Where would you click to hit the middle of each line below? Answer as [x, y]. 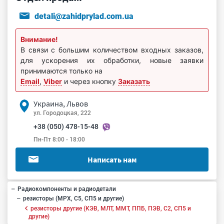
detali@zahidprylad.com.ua [84, 16]
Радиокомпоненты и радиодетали [67, 189]
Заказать [134, 81]
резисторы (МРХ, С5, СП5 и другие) [73, 198]
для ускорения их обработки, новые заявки [112, 60]
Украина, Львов [61, 103]
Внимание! [39, 39]
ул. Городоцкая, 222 [62, 113]
